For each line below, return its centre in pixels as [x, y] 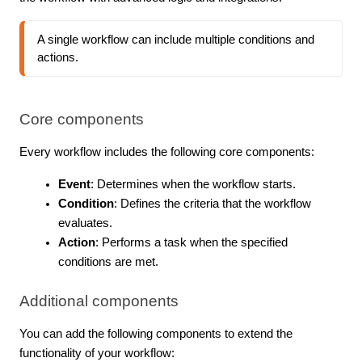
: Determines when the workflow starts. [193, 184]
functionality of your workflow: [97, 353]
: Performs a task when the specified [192, 242]
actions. [58, 57]
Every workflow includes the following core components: [167, 152]
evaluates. [85, 223]
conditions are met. [108, 261]
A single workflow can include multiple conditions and [176, 39]
